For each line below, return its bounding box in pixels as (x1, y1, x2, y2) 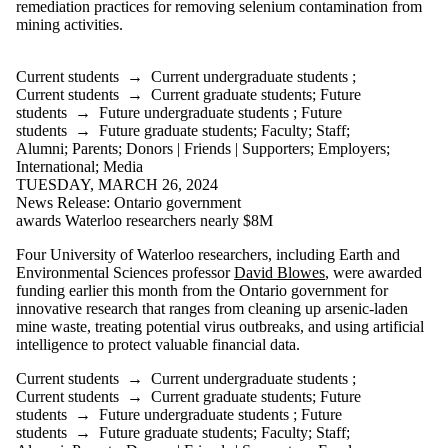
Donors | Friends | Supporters (126, 139, 310, 157)
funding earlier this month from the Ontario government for (16, 281, 388, 299)
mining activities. (16, 15, 123, 33)
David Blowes (234, 263, 325, 281)
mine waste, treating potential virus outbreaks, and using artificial (16, 317, 424, 335)
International (16, 157, 95, 175)
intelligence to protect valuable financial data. (16, 335, 300, 353)
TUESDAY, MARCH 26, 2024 (16, 175, 218, 193)
